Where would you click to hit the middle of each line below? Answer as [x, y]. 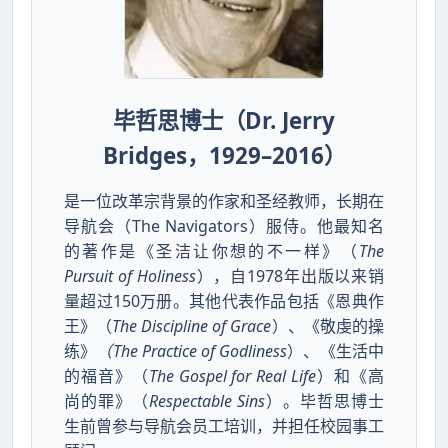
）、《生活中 [336, 350]
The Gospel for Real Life [232, 375]
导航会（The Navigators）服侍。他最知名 [224, 225]
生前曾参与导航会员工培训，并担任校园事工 [224, 425]
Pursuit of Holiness [130, 275]
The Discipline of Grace [192, 325]
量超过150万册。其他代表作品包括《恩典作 [224, 300]
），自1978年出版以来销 [290, 275]
